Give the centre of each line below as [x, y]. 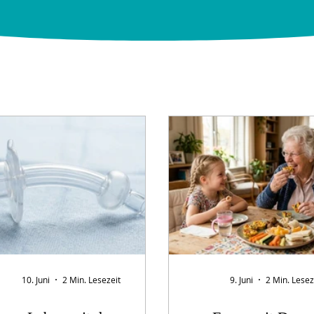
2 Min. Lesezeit [91, 280]
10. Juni [35, 280]
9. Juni [241, 280]
